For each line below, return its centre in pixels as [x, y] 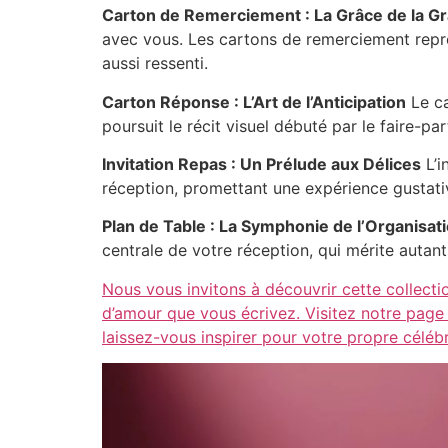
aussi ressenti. [155, 63]
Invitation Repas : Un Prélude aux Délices [261, 163]
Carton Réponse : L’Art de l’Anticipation [254, 101]
